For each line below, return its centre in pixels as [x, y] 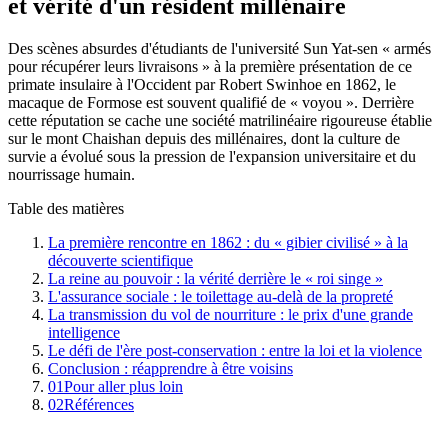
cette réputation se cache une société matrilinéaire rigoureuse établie [220, 121]
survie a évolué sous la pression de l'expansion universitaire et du [212, 157]
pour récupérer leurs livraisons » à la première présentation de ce [210, 67]
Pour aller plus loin [123, 387]
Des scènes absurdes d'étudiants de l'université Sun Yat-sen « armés [219, 49]
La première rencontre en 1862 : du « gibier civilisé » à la [228, 243]
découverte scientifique [120, 261]
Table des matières [66, 209]
